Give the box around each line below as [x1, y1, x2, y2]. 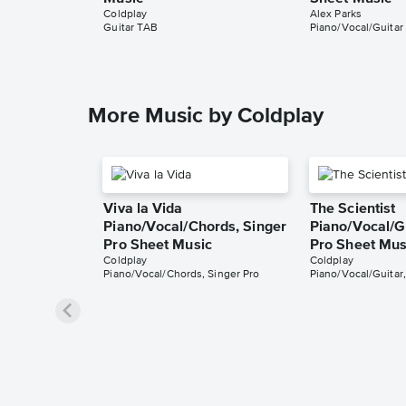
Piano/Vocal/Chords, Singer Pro [103, 269, 260, 281]
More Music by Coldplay [88, 105, 324, 128]
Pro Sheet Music [103, 238, 212, 254]
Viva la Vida [103, 202, 183, 217]
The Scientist [309, 202, 396, 217]
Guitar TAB [103, 23, 159, 34]
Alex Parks [309, 9, 362, 21]
